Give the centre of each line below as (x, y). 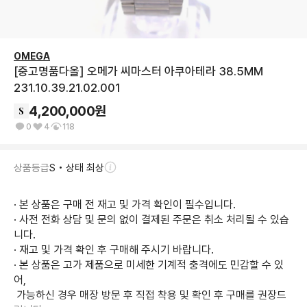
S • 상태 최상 (77, 168)
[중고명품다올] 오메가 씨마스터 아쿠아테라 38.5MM (138, 71)
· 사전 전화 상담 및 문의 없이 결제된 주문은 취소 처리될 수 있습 (151, 220)
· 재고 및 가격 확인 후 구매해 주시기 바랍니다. (114, 250)
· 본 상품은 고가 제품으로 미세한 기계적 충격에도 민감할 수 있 (149, 265)
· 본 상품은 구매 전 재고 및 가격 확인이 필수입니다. (125, 205)
